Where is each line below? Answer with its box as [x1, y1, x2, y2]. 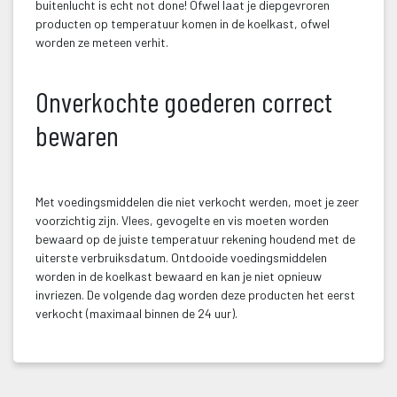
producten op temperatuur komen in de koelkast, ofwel [35, 16, 330, 32]
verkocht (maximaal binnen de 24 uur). [35, 306, 237, 322]
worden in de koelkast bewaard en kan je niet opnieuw [35, 269, 322, 284]
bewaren [35, 118, 119, 152]
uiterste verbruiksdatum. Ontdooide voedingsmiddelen [35, 250, 327, 266]
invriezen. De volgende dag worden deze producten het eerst [35, 287, 355, 303]
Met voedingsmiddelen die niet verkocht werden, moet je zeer [35, 194, 359, 210]
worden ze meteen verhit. [35, 35, 168, 51]
